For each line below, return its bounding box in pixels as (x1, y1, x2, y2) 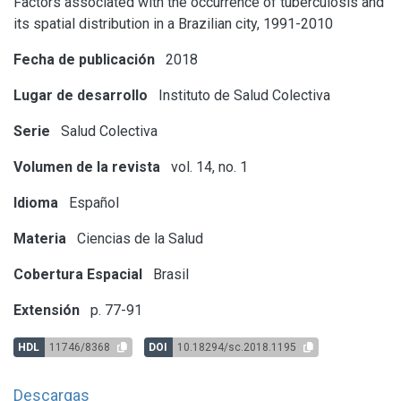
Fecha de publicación (13, 50, 155, 68)
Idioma (13, 193, 58, 211)
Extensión (13, 301, 80, 319)
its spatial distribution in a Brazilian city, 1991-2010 (13, 14, 333, 32)
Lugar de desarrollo (13, 86, 148, 104)
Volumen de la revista (13, 158, 160, 175)
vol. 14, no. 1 (167, 158, 248, 175)
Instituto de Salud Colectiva (155, 86, 330, 104)
